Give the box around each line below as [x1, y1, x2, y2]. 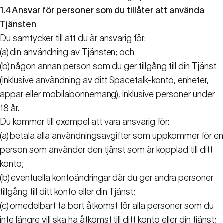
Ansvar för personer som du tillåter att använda [12, 5, 204, 16]
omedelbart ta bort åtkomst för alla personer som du [10, 201, 214, 211]
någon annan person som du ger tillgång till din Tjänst [11, 61, 216, 72]
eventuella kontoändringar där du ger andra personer [11, 173, 213, 183]
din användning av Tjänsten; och [10, 47, 134, 58]
